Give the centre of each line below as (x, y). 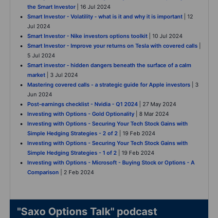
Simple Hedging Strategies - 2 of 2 (73, 134)
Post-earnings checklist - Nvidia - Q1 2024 (82, 104)
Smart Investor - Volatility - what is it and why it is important (105, 17)
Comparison (43, 173)
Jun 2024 (40, 95)
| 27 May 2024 (157, 104)
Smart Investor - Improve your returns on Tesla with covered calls (112, 46)
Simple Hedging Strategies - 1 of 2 (72, 153)
